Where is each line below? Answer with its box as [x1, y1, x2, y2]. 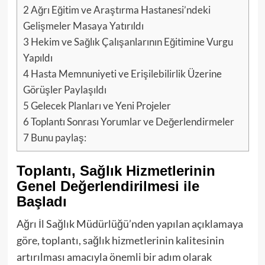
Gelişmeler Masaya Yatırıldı [22, 19, 144, 32]
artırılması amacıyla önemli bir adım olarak [16, 250, 212, 264]
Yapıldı [22, 51, 53, 64]
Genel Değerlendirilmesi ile [16, 178, 199, 195]
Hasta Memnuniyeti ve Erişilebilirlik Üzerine [28, 67, 222, 80]
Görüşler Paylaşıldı [22, 83, 106, 96]
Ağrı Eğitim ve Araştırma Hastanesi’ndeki [28, 3, 211, 16]
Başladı [16, 193, 67, 210]
